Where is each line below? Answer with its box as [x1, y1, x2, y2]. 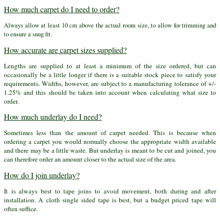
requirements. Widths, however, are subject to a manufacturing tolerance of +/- [4, 79, 216, 88]
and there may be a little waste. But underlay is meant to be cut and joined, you [4, 146, 216, 155]
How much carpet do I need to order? [4, 4, 119, 15]
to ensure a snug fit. [4, 29, 52, 39]
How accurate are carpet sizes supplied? [4, 44, 127, 55]
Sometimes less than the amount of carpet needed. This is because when [4, 128, 216, 137]
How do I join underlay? [4, 170, 80, 181]
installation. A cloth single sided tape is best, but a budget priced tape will [4, 195, 216, 204]
